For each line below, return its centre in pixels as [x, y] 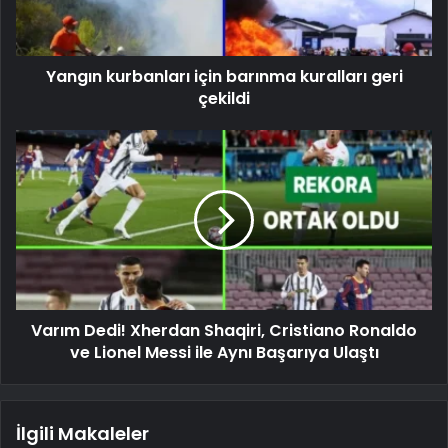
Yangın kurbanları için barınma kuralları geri [224, 76]
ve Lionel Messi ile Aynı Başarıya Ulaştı [224, 352]
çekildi [224, 98]
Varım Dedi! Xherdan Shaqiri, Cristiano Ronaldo [224, 330]
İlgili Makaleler [82, 433]
